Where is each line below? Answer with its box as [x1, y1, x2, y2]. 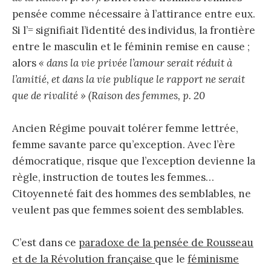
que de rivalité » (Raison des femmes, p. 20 [12, 88, 205, 102]
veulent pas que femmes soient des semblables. [12, 203, 244, 217]
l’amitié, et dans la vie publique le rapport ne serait [12, 72, 245, 86]
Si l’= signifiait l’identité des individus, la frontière [12, 23, 255, 37]
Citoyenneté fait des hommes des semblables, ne [12, 186, 251, 200]
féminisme [188, 252, 239, 266]
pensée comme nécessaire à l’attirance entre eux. [12, 7, 255, 21]
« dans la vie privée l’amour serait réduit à [36, 56, 232, 70]
